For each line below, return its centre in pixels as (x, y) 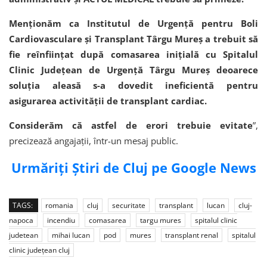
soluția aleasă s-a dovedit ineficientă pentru (133, 86)
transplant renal (192, 235)
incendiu (61, 221)
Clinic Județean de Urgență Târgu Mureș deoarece (133, 70)
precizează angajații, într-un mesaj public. (94, 141)
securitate (129, 206)
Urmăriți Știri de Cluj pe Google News (133, 168)
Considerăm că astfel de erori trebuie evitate (131, 125)
